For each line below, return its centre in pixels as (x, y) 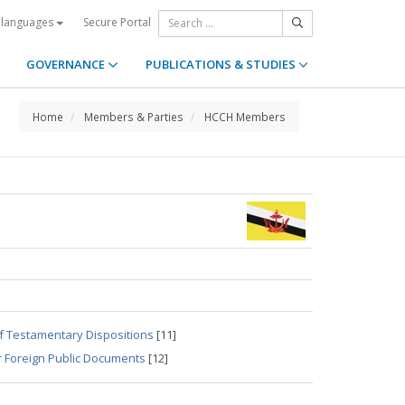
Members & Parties (134, 117)
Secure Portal (117, 22)
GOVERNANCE (67, 64)
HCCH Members (245, 117)
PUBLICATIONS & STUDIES (221, 64)
